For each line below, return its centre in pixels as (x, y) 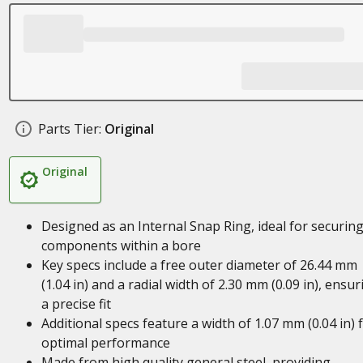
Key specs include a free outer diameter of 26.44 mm (199, 265)
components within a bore (121, 246)
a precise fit (76, 304)
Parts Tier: (69, 129)
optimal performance (105, 343)
